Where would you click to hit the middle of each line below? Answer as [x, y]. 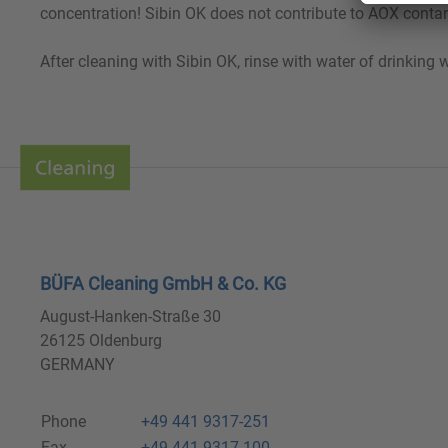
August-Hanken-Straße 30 [130, 316]
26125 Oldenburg [101, 340]
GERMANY [77, 364]
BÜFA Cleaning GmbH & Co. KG [163, 283]
